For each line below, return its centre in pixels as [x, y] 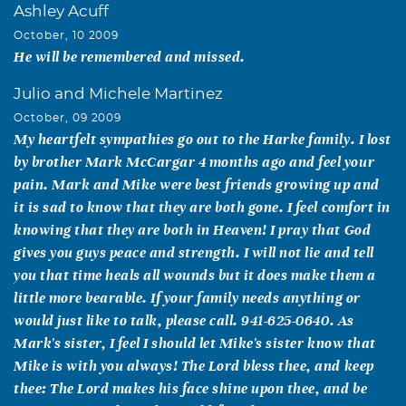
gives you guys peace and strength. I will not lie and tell [194, 252]
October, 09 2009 [68, 117]
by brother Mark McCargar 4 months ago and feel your [194, 161]
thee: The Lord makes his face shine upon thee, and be [191, 388]
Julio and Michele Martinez [118, 93]
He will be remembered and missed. [130, 56]
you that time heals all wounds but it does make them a [195, 275]
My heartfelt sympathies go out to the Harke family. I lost [203, 139]
